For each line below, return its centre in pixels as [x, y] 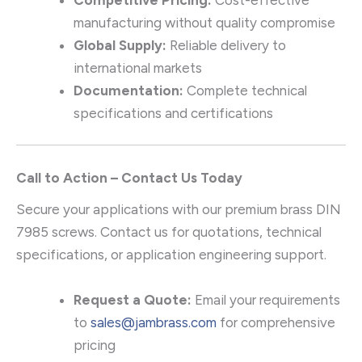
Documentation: [128, 90]
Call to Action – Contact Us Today [129, 177]
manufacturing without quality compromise [204, 22]
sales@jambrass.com [154, 322]
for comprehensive [276, 322]
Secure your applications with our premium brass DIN [179, 210]
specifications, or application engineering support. [171, 255]
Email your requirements [266, 299]
